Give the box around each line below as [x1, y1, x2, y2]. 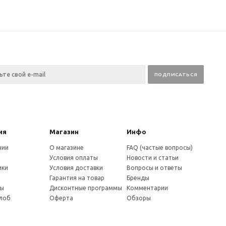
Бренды [126, 175, 149, 182]
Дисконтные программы [49, 185, 123, 192]
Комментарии [126, 185, 168, 192]
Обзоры [126, 195, 151, 202]
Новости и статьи [126, 154, 179, 161]
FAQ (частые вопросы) [126, 144, 193, 151]
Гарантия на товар [49, 175, 105, 182]
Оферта [49, 195, 74, 202]
